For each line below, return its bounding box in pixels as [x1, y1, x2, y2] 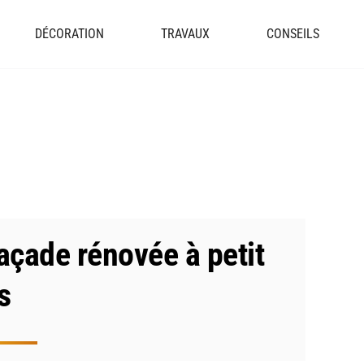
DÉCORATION [35, 26, 104, 41]
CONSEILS [266, 26, 319, 41]
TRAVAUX [161, 26, 210, 41]
